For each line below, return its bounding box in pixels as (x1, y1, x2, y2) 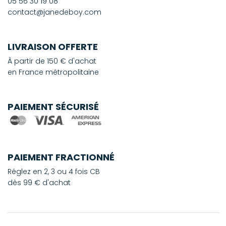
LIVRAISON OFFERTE (8, 40, 98, 53)
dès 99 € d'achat (8, 177, 71, 188)
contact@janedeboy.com (8, 7, 101, 17)
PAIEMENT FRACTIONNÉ (8, 150, 115, 163)
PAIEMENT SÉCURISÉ (8, 100, 99, 113)
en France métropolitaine (8, 67, 99, 77)
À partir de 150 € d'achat (8, 55, 96, 66)
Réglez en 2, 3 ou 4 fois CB (8, 166, 100, 177)
